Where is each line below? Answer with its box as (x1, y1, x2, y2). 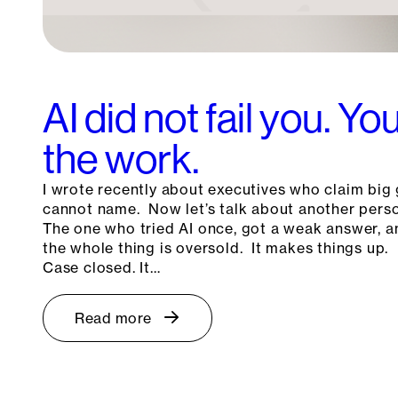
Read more (75, 309, 152, 328)
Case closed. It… (43, 259, 161, 277)
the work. (43, 136, 200, 183)
